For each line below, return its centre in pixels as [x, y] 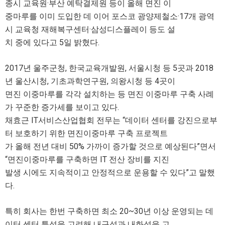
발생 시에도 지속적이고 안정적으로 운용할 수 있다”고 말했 [110, 173]
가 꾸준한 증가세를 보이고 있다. [62, 107]
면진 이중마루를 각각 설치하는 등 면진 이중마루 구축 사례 [109, 94]
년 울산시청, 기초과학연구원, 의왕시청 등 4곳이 [90, 81]
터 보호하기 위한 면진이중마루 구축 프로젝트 [86, 133]
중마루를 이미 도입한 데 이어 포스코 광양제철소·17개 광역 [110, 16]
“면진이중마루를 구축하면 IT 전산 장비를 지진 [87, 159]
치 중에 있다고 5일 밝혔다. [52, 42]
